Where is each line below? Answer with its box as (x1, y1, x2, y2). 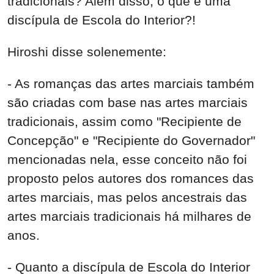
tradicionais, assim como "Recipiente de (7, 114, 242, 128)
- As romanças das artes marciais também (7, 76, 254, 91)
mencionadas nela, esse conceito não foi (7, 152, 247, 166)
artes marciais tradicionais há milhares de (7, 209, 251, 223)
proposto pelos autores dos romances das (7, 171, 254, 185)
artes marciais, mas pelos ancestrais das (7, 190, 247, 204)
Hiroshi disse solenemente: (7, 45, 166, 59)
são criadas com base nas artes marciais (7, 95, 248, 109)
